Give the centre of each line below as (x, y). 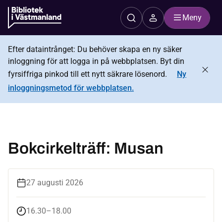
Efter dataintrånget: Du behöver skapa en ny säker (95, 49)
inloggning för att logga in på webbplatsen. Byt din (96, 61)
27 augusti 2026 (55, 183)
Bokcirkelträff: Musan (86, 148)
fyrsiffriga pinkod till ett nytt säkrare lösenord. (88, 74)
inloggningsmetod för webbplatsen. (71, 88)
